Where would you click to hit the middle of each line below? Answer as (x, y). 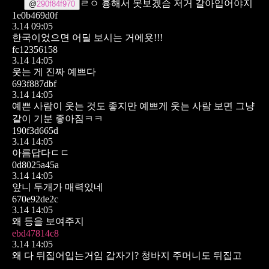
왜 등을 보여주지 (48, 221)
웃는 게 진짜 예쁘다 (54, 71)
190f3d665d (35, 130)
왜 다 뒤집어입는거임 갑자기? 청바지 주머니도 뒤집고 (127, 255)
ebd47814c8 (35, 233)
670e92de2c (35, 199)
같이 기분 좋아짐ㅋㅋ (58, 118)
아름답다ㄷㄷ (41, 153)
